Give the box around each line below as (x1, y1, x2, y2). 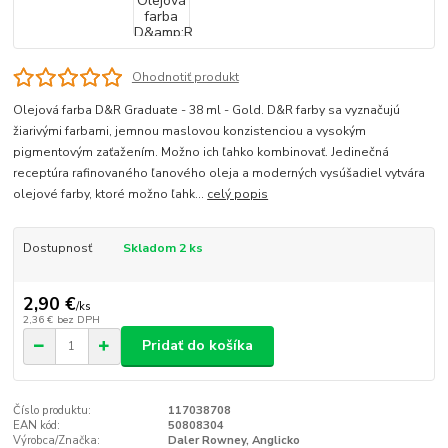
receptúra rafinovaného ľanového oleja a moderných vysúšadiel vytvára (13, 164, 426, 181)
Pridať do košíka (142, 336, 253, 356)
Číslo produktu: (13, 402, 92, 418)
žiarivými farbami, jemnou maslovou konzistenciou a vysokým (13, 122, 367, 139)
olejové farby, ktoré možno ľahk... (13, 185, 208, 202)
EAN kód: (13, 417, 61, 433)
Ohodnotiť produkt (131, 68, 239, 85)
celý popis (207, 185, 269, 202)
